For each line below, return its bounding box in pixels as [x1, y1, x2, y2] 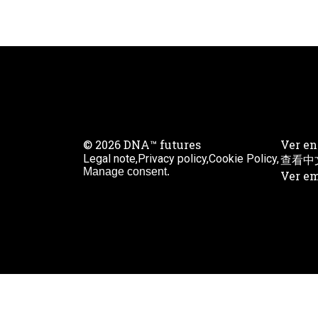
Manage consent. [83, 165, 170, 177]
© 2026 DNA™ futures [83, 137, 201, 152]
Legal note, [83, 152, 138, 165]
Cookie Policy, [209, 152, 279, 165]
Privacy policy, [138, 152, 209, 165]
